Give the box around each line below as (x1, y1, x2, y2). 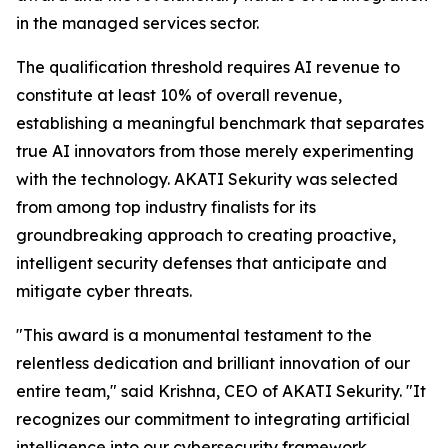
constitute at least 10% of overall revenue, (16, 84, 342, 105)
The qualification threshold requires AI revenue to (16, 56, 400, 77)
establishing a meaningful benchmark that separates (16, 112, 424, 133)
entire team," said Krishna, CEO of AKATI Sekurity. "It (16, 380, 426, 401)
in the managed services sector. (16, 12, 259, 33)
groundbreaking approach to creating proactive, (16, 224, 396, 245)
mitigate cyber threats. (16, 280, 192, 301)
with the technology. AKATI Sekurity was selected (16, 168, 398, 189)
